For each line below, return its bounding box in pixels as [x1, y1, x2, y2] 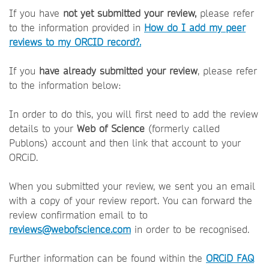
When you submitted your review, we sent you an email [9, 180, 255, 193]
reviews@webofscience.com [9, 223, 131, 237]
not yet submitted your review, [63, 7, 196, 20]
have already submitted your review [35, 64, 198, 78]
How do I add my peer [144, 21, 246, 35]
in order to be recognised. [131, 223, 249, 237]
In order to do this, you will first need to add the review [9, 107, 258, 121]
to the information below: [9, 79, 121, 92]
